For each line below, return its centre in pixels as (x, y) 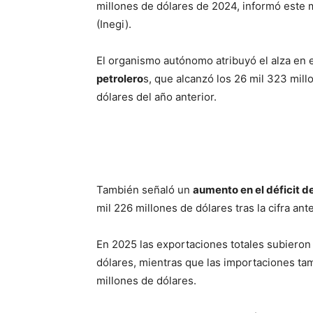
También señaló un (145, 190)
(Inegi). (114, 24)
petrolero (120, 79)
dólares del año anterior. (156, 97)
